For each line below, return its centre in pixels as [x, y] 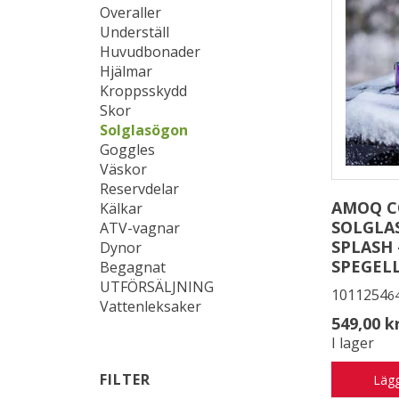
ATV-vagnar [140, 228]
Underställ [134, 32]
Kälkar [121, 208]
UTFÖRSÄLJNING [157, 286]
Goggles [127, 149]
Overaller [130, 12]
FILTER [125, 379]
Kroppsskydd [143, 90]
